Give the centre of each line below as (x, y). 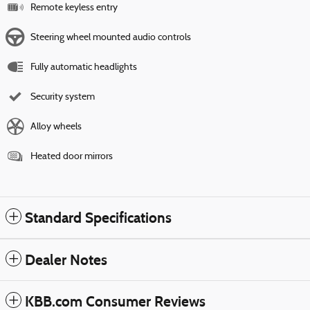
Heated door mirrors (72, 157)
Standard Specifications (98, 218)
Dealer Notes (66, 261)
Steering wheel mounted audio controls (111, 38)
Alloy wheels (56, 127)
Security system (63, 98)
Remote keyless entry (74, 8)
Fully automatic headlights (84, 68)
